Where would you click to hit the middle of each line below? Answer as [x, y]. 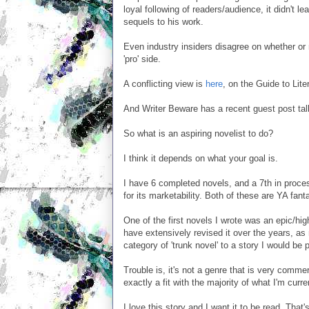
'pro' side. [142, 59]
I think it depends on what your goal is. [201, 158]
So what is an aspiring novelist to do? [198, 133]
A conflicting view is [165, 84]
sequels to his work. [163, 22]
